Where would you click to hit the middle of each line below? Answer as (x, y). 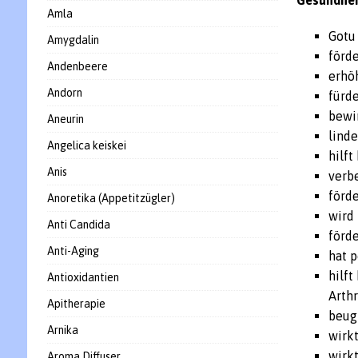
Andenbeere (77, 66)
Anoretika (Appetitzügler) (111, 198)
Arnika (62, 330)
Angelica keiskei (86, 145)
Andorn (64, 93)
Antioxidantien (83, 277)
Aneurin (65, 119)
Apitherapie (76, 304)
